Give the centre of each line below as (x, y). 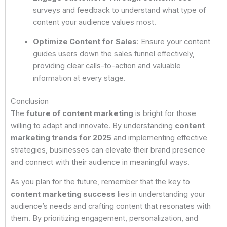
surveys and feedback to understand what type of (119, 10)
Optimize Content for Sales (85, 42)
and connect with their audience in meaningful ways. (100, 162)
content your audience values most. (94, 22)
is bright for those (165, 114)
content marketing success (63, 194)
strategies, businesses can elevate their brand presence (108, 150)
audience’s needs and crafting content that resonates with (111, 206)
